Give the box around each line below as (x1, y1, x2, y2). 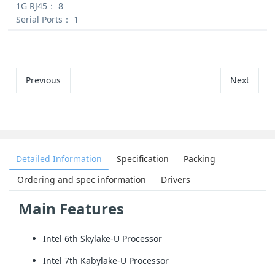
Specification (117, 152, 169, 165)
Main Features (18, 198, 124, 219)
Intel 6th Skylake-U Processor (43, 232, 162, 244)
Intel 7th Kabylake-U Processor (43, 255, 169, 267)
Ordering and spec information (17, 173, 146, 185)
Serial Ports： (16, 13, 72, 25)
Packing (184, 152, 215, 165)
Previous (26, 74, 61, 86)
